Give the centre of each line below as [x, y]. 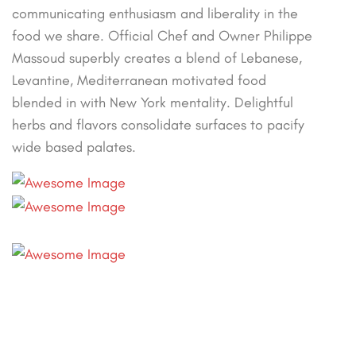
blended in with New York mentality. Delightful [153, 103]
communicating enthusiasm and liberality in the [155, 14]
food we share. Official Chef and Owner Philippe [162, 36]
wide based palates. [74, 147]
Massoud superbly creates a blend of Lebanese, [157, 58]
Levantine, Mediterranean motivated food [139, 81]
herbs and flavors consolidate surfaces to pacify [158, 125]
